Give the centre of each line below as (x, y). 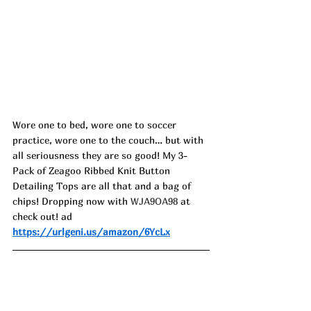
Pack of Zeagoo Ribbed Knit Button (93, 171)
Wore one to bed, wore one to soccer (96, 125)
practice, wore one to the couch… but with (109, 140)
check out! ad (42, 217)
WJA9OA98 (154, 201)
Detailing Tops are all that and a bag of (103, 186)
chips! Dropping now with (72, 201)
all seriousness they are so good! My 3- (100, 155)
